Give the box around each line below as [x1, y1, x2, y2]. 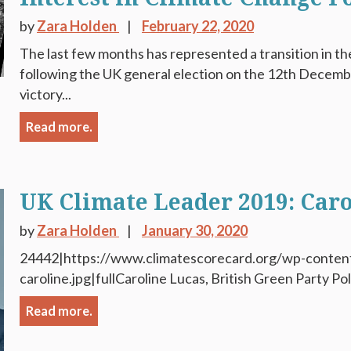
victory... [20, 85, 72, 103]
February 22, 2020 [142, 17, 255, 34]
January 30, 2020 [142, 222, 248, 239]
